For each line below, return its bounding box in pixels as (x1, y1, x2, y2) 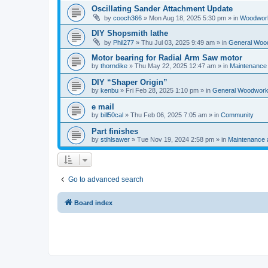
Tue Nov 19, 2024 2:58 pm (137, 136, 214, 143)
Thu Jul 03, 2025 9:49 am (141, 39, 215, 46)
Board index (74, 199, 112, 206)
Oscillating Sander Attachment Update (92, 4, 233, 13)
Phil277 (113, 39, 134, 46)
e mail (92, 102, 114, 111)
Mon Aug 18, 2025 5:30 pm (149, 14, 226, 22)
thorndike (100, 62, 127, 69)
